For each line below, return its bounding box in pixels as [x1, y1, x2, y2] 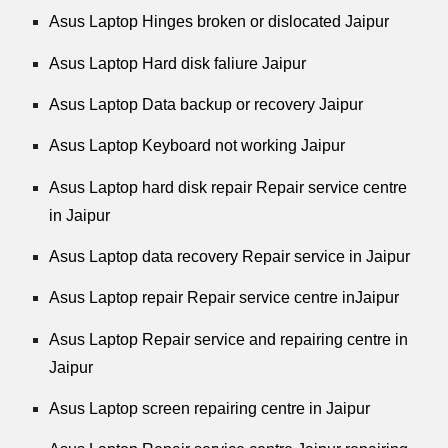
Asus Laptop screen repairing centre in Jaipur [49, 400, 371, 418]
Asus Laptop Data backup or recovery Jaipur [49, 96, 364, 114]
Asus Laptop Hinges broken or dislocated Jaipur [49, 13, 390, 31]
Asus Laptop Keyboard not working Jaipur [49, 137, 346, 155]
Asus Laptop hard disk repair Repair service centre [49, 178, 408, 196]
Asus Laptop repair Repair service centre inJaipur [49, 289, 400, 307]
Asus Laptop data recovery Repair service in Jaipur [49, 248, 411, 266]
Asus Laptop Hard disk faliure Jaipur [49, 54, 307, 72]
